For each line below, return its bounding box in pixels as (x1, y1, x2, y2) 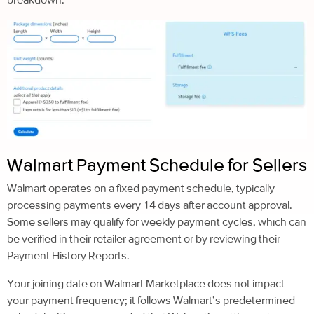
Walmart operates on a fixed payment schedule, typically (7, 181, 275, 195)
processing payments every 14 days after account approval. (7, 198, 292, 212)
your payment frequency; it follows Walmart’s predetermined (7, 293, 295, 307)
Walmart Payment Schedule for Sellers (7, 153, 307, 175)
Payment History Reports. (7, 248, 130, 262)
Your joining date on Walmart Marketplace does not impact (7, 276, 285, 290)
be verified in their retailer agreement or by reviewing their (7, 231, 280, 245)
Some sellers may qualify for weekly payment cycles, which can (7, 214, 306, 228)
